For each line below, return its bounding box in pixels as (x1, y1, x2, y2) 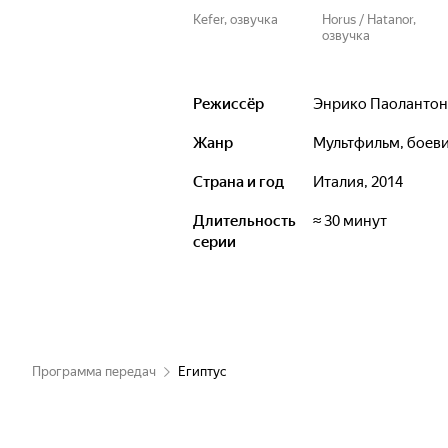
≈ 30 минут (321, 212, 387, 230)
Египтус (178, 364, 227, 379)
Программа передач (32, 364, 156, 379)
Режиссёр (193, 95, 264, 113)
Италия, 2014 (324, 173, 403, 191)
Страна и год (193, 173, 284, 191)
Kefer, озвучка (193, 12, 278, 27)
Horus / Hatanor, (322, 12, 416, 27)
